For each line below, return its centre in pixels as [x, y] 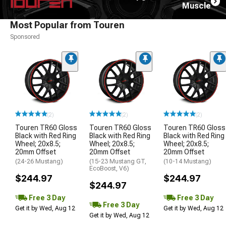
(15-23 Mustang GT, [118, 162]
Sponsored [25, 37]
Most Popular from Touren [67, 25]
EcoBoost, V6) [109, 169]
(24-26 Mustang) [39, 162]
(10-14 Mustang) [187, 162]
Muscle [197, 6]
